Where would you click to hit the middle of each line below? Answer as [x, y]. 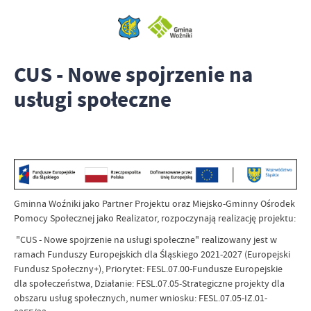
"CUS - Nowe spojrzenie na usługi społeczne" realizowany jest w [145, 240]
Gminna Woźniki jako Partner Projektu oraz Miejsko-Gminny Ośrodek [154, 204]
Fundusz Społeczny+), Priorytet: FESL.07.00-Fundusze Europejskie [148, 269]
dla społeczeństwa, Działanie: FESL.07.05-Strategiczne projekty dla [149, 284]
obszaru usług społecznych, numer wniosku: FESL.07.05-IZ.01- [141, 298]
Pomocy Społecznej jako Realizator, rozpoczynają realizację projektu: [155, 218]
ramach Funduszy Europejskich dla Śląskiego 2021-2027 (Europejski [152, 254]
